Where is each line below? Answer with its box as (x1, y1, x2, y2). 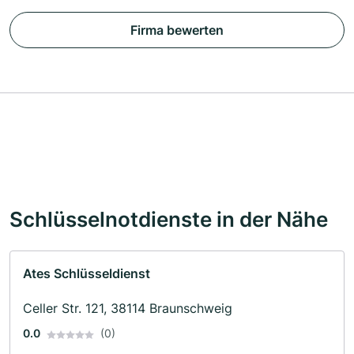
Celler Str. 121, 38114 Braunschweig (23, 300, 232, 317)
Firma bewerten (130, 22, 224, 39)
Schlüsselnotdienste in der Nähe (9, 206, 328, 232)
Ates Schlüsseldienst (23, 265, 150, 282)
